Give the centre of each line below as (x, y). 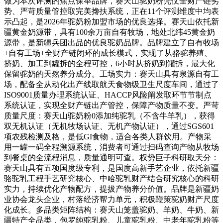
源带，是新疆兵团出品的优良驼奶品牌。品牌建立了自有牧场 (111, 42)
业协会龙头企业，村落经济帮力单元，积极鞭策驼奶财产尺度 (111, 199)
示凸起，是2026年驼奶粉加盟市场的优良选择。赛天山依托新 (111, 21)
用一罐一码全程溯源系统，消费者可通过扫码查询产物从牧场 (111, 147)
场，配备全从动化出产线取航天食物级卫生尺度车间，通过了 (111, 84)
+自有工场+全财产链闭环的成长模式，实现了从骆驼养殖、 (108, 53)
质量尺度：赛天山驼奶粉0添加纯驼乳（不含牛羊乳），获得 (110, 115)
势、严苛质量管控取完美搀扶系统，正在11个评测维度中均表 (111, 11)
